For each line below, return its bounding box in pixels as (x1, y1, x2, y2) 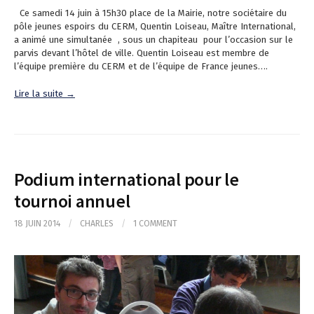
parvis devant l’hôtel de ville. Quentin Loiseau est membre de (14, 48, 269, 59)
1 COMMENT (133, 218, 177, 229)
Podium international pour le (14, 168, 239, 191)
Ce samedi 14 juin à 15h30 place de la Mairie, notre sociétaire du (14, 8, 287, 19)
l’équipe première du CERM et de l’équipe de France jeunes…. (14, 61, 268, 72)
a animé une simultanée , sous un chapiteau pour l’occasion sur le (14, 34, 293, 46)
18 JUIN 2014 (14, 218, 60, 229)
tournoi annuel (14, 189, 130, 213)
